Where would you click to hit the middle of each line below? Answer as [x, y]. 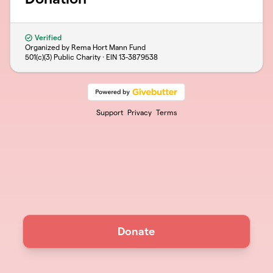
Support [109, 112]
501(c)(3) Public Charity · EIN [72, 57]
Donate [136, 231]
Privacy [139, 112]
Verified [47, 37]
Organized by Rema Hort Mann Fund [85, 47]
